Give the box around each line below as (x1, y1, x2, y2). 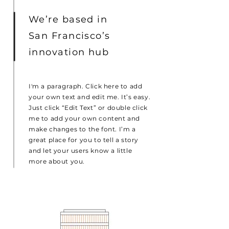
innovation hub (29, 47, 109, 58)
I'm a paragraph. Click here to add (29, 82, 143, 90)
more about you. (29, 157, 85, 165)
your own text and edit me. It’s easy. (29, 93, 151, 101)
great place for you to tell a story (29, 136, 139, 144)
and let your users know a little (29, 147, 132, 154)
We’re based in (29, 14, 108, 25)
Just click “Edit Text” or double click (29, 104, 148, 111)
